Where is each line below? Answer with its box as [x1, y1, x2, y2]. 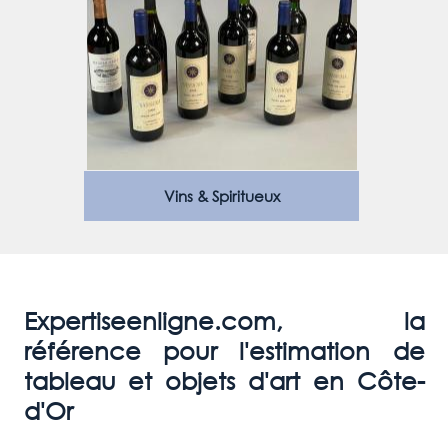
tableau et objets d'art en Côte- [23, 365, 425, 395]
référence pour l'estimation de [23, 335, 425, 365]
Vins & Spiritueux [163, 186, 280, 206]
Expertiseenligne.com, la [23, 305, 425, 335]
